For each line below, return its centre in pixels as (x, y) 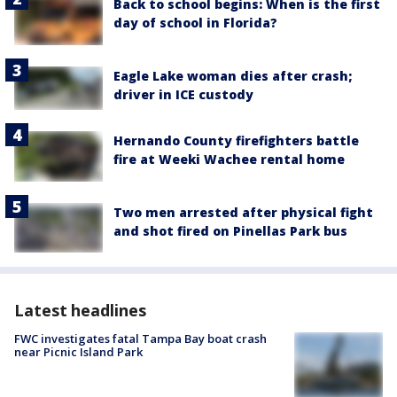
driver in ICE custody (183, 94)
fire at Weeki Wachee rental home (229, 160)
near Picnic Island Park (78, 351)
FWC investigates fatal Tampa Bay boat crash (140, 338)
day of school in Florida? (195, 23)
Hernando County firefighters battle (236, 141)
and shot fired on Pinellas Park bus (230, 230)
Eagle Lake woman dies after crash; (233, 75)
